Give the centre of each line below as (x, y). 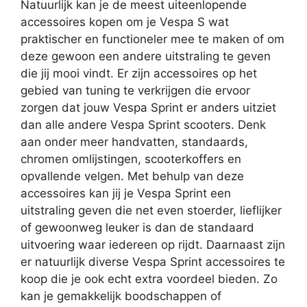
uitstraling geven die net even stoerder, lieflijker (151, 210)
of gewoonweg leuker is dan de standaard (137, 227)
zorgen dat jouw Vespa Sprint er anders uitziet (148, 107)
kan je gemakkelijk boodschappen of (121, 296)
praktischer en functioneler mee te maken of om (152, 39)
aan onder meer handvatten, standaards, (134, 142)
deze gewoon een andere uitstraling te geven (146, 56)
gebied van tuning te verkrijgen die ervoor (135, 90)
